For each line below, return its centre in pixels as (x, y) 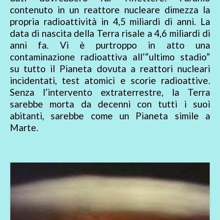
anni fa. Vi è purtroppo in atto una (110, 45)
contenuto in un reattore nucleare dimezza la (110, 10)
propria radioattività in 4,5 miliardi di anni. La (110, 22)
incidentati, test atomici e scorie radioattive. (110, 81)
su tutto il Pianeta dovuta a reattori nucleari (110, 69)
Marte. (24, 128)
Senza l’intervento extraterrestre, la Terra (110, 92)
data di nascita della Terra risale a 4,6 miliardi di (110, 33)
